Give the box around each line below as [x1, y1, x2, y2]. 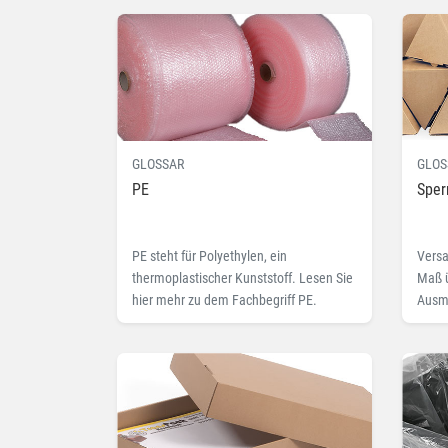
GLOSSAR [132, 156, 184, 173]
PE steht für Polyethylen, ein [132, 248, 287, 265]
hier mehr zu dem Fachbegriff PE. [132, 292, 317, 309]
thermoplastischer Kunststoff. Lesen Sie [132, 270, 353, 287]
